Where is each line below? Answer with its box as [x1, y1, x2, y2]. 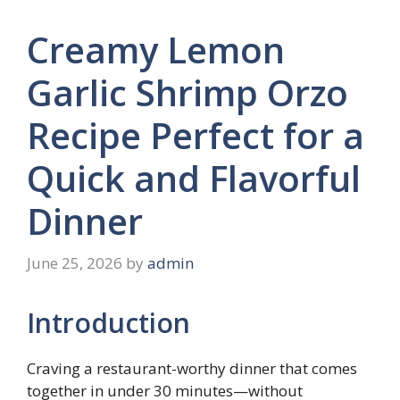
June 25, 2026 [27, 253, 122, 274]
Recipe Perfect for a [27, 110, 364, 160]
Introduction [27, 304, 190, 342]
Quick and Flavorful [27, 153, 361, 203]
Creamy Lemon [27, 24, 285, 74]
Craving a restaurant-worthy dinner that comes [27, 358, 357, 379]
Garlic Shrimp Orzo [27, 67, 348, 117]
